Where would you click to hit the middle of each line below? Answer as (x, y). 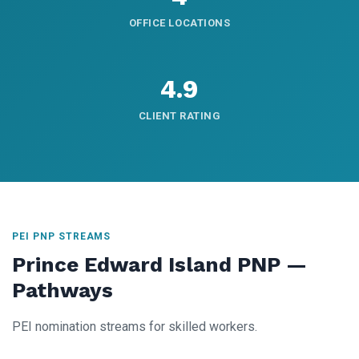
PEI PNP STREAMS (62, 237)
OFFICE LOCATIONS (179, 23)
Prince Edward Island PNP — (159, 265)
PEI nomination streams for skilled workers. (135, 327)
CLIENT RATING (179, 116)
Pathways (63, 290)
